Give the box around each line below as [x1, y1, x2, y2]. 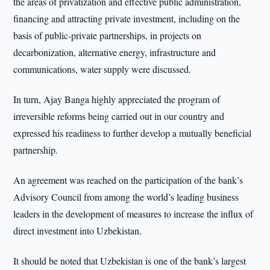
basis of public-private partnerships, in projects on [13, 29, 202, 42]
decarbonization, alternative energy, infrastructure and [13, 46, 216, 58]
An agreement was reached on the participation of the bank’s [13, 174, 243, 186]
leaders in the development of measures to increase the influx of [13, 207, 254, 220]
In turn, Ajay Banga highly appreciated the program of [13, 93, 221, 105]
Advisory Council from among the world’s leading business [13, 190, 239, 203]
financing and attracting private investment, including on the [13, 12, 240, 25]
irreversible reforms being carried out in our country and [13, 110, 225, 122]
